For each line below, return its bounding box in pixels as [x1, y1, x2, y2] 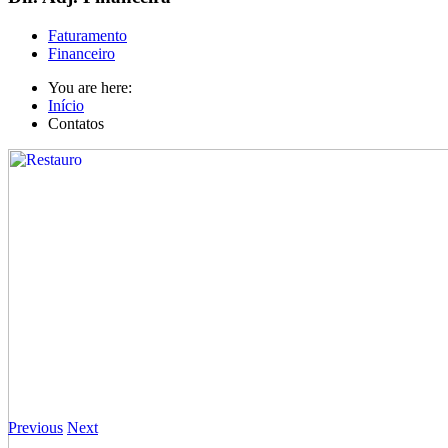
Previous [8, 419, 63, 437]
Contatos [48, 115, 104, 133]
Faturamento [48, 27, 127, 45]
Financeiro [48, 45, 115, 63]
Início [48, 97, 84, 115]
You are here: [48, 79, 140, 97]
